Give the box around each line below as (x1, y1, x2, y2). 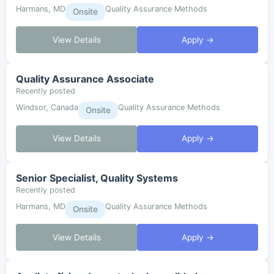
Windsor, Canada (16, 103, 78, 113)
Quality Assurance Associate (16, 73, 154, 86)
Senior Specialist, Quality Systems (16, 171, 178, 184)
